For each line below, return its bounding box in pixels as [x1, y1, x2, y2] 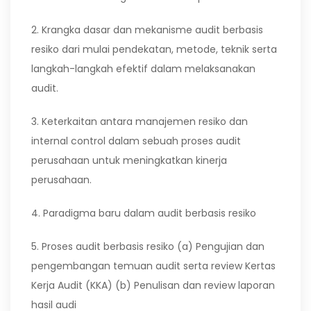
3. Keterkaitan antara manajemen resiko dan [31, 115, 248, 128]
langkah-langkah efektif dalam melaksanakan [31, 62, 255, 76]
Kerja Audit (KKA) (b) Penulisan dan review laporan [31, 278, 275, 292]
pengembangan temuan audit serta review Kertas [31, 259, 276, 273]
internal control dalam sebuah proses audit [31, 134, 241, 148]
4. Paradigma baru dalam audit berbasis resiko [31, 206, 256, 220]
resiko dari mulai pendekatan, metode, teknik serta [31, 42, 277, 56]
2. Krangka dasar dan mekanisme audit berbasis [31, 23, 263, 37]
